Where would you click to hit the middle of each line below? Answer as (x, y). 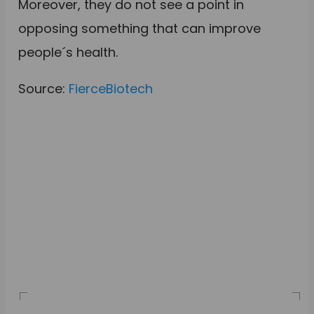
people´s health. (68, 52)
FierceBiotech (111, 88)
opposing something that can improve (140, 28)
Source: (44, 88)
